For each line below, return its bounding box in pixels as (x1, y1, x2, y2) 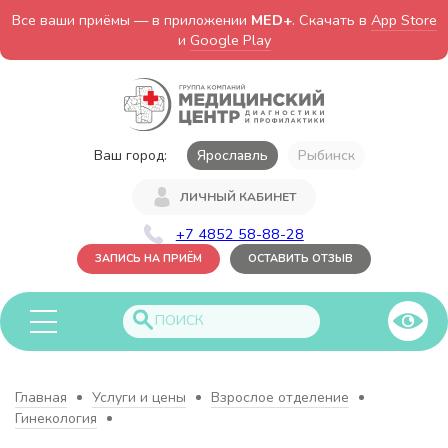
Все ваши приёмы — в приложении (11, 10, 251, 30)
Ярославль (196, 145, 268, 165)
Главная (15, 388, 67, 408)
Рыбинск (297, 145, 355, 165)
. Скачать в (291, 10, 371, 30)
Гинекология (15, 409, 97, 429)
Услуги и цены (92, 388, 186, 408)
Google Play (189, 30, 271, 50)
